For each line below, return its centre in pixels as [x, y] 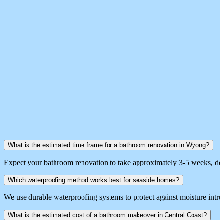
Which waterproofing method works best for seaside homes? [94, 180]
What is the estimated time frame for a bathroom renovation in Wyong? [109, 145]
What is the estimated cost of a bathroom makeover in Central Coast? [107, 215]
